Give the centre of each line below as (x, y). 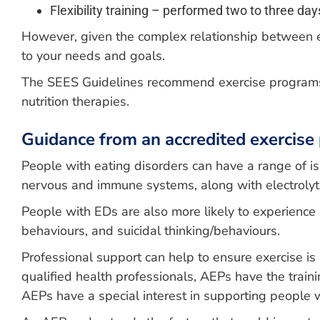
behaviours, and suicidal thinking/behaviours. (151, 231)
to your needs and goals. (93, 56)
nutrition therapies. (75, 101)
